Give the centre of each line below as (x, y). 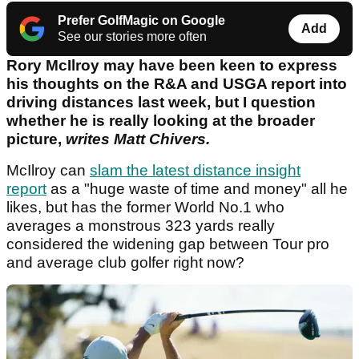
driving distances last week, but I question (161, 103)
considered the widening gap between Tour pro (168, 244)
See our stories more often (132, 37)
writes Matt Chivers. (136, 139)
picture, (34, 139)
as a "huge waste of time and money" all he (197, 189)
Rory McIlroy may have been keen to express (172, 66)
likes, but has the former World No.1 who (145, 208)
